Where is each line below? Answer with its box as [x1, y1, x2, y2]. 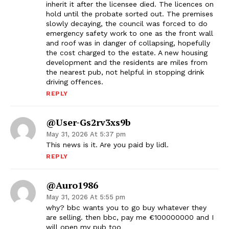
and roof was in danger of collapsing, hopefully [46, 39, 210, 48]
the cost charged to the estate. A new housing [46, 49, 208, 57]
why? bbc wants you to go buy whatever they [46, 203, 207, 212]
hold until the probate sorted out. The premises [46, 10, 213, 18]
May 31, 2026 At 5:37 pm [46, 130, 126, 139]
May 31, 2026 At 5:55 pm [46, 193, 125, 201]
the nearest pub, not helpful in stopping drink [46, 68, 204, 77]
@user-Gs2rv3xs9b [46, 116, 130, 129]
